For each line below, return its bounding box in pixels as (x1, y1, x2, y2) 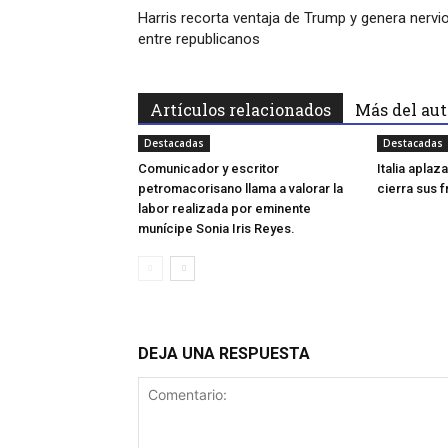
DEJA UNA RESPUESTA (138, 344, 310, 364)
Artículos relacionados (150, 99, 331, 121)
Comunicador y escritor (138, 161, 279, 177)
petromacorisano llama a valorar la (138, 181, 343, 197)
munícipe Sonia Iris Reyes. (138, 221, 295, 237)
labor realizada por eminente (138, 201, 311, 217)
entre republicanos (138, 30, 260, 49)
